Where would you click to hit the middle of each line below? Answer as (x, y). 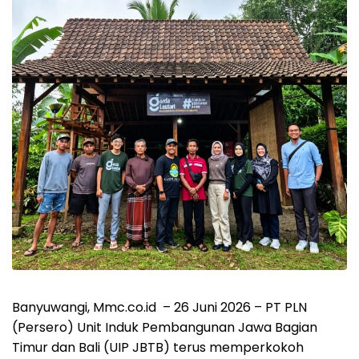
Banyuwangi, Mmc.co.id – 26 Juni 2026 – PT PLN (159, 307)
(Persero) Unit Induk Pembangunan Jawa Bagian (165, 327)
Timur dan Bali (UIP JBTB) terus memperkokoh (158, 347)
